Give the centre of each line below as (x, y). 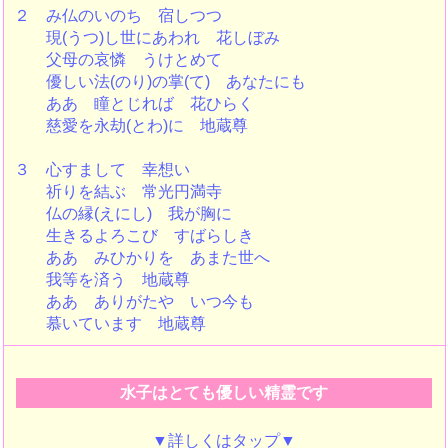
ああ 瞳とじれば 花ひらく (133, 103)
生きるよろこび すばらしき (133, 235)
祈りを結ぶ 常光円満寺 (117, 191)
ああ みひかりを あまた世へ (141, 257)
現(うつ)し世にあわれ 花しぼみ (146, 37)
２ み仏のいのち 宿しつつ (117, 15)
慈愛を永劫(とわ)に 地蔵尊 (130, 125)
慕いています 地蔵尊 (109, 323)
